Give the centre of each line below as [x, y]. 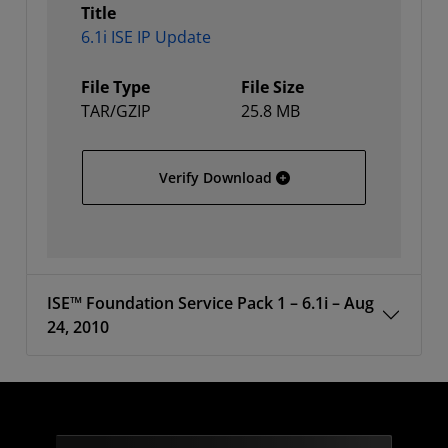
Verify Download [215, 177]
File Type [115, 87]
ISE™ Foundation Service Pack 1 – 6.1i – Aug [210, 303]
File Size [272, 87]
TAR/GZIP [116, 111]
